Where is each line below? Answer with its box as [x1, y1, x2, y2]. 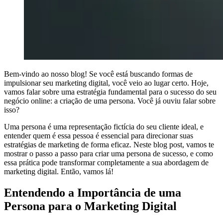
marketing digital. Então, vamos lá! [4, 167, 113, 176]
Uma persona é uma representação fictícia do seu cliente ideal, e [4, 122, 204, 131]
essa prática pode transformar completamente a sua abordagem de [4, 158, 209, 167]
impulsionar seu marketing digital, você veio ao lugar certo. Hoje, [4, 79, 209, 88]
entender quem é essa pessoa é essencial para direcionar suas [4, 131, 193, 140]
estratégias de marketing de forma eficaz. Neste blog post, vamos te [4, 140, 214, 149]
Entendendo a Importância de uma [4, 186, 181, 200]
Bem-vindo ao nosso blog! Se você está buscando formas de [4, 70, 193, 79]
